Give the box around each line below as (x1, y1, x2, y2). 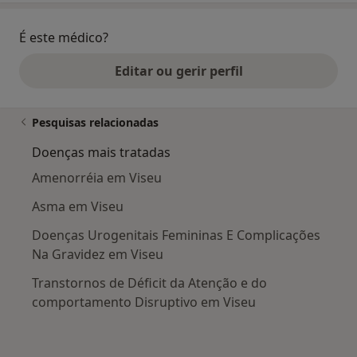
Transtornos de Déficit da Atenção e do (32, 274, 267, 292)
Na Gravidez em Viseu (32, 245, 163, 264)
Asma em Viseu (32, 198, 124, 216)
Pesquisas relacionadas (32, 115, 159, 131)
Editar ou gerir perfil (114, 62, 243, 80)
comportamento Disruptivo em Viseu (32, 293, 256, 312)
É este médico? (19, 29, 108, 47)
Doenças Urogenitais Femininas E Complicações (32, 226, 320, 245)
